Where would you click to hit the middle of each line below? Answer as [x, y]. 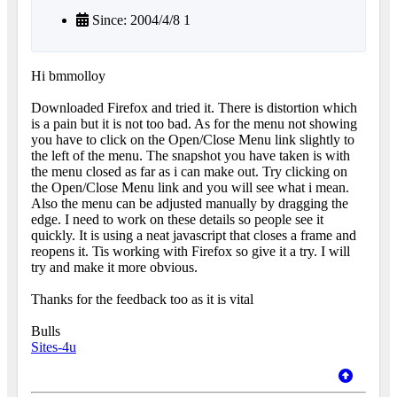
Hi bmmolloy [68, 76]
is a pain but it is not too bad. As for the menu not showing [194, 124]
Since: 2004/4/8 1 [140, 20]
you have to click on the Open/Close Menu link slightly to [193, 140]
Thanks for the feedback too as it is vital [144, 300]
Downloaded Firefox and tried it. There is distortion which [194, 108]
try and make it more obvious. [114, 268]
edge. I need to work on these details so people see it [177, 220]
